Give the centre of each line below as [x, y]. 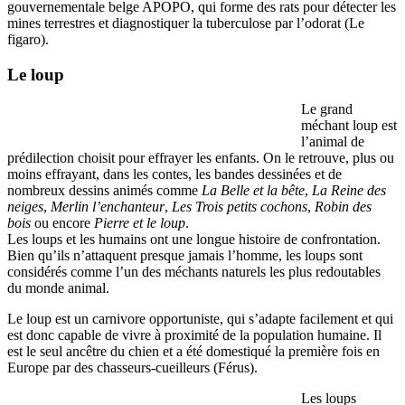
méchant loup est [349, 126]
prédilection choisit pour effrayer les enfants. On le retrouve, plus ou [201, 158]
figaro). [28, 39]
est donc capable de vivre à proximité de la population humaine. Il [194, 335]
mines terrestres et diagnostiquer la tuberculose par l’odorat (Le [186, 23]
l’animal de [333, 142]
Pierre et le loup [140, 223]
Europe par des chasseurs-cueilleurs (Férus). [132, 368]
